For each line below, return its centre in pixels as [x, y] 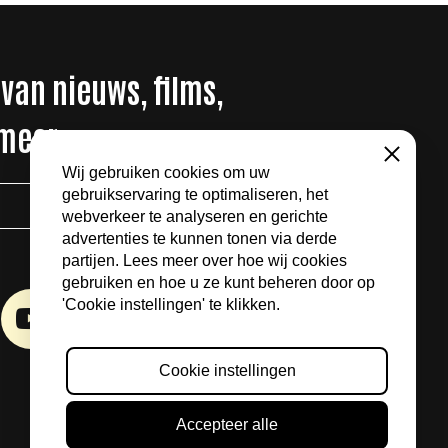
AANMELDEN [241, 205]
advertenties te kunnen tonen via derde [199, 239]
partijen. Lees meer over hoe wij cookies [204, 261]
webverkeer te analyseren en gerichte [195, 217]
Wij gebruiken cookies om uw [166, 173]
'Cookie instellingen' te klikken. [171, 305]
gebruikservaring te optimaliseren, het [195, 195]
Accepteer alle [227, 424]
